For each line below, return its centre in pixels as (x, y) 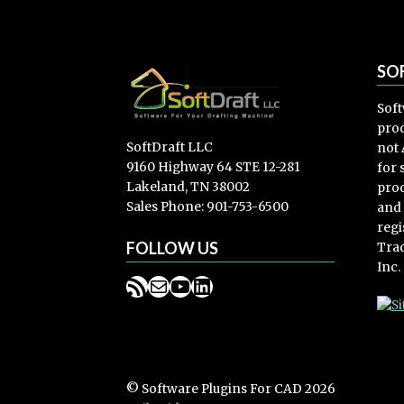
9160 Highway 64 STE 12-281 (214, 168)
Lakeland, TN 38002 (188, 188)
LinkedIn (240, 285)
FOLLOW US (173, 248)
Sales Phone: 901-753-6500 (208, 207)
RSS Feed (151, 285)
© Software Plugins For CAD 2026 (231, 389)
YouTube (216, 285)
